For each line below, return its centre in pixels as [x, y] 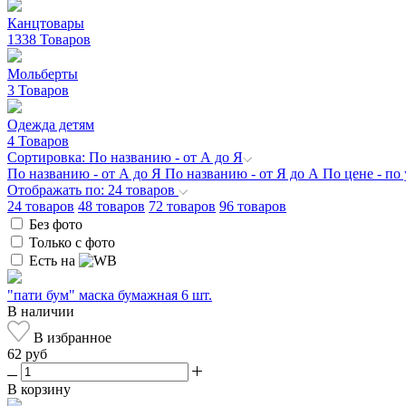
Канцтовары [46, 23]
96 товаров [253, 206]
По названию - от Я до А [244, 173]
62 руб [27, 353]
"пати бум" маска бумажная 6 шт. [110, 295]
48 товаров [111, 206]
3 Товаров [38, 90]
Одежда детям [51, 124]
